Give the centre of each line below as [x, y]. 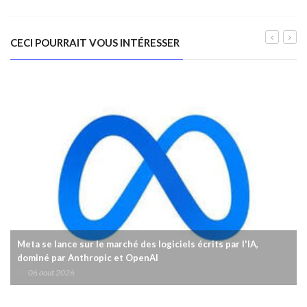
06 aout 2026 [51, 273]
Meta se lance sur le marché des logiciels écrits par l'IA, [138, 244]
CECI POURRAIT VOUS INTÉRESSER [95, 42]
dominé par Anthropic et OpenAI [88, 258]
